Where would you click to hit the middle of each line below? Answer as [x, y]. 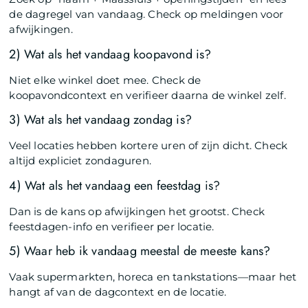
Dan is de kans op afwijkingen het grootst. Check [137, 211]
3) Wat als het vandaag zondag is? [101, 120]
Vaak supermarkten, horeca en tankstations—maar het [153, 276]
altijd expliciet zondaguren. [80, 161]
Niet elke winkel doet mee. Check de [105, 80]
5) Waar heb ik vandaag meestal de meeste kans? [140, 251]
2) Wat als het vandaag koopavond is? [110, 54]
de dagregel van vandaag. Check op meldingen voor [146, 14]
